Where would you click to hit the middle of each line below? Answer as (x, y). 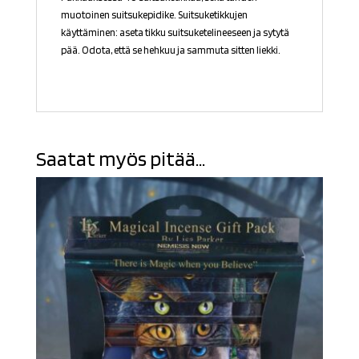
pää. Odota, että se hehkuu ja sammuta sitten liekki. (170, 50)
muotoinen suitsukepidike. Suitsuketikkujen (154, 14)
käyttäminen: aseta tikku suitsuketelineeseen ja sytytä (175, 32)
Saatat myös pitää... (120, 158)
